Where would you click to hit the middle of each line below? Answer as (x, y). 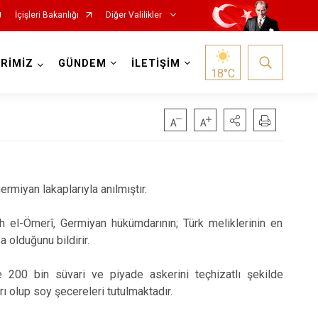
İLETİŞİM (155, 64)
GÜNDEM (82, 64)
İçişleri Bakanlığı (46, 15)
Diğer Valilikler (135, 15)
